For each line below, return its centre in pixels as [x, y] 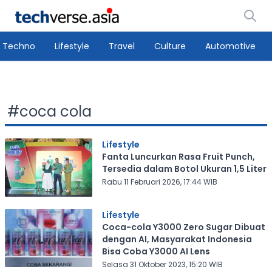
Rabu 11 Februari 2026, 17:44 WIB [159, 182]
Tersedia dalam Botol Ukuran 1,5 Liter [184, 169]
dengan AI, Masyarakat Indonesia [177, 239]
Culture [170, 46]
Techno [19, 46]
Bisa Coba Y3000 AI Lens [156, 251]
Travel [122, 46]
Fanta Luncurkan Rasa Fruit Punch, [178, 157]
